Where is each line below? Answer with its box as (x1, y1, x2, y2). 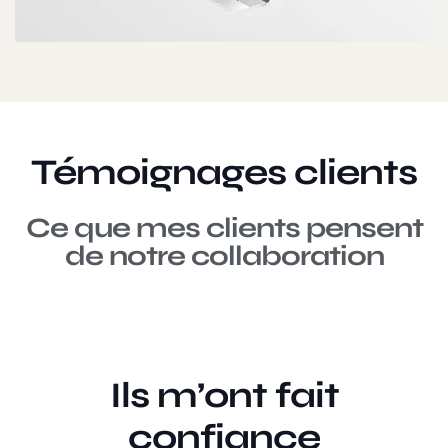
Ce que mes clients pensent (25, 211, 423, 246)
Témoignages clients (31, 151, 417, 195)
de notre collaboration (64, 239, 384, 274)
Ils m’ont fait (109, 374, 339, 418)
